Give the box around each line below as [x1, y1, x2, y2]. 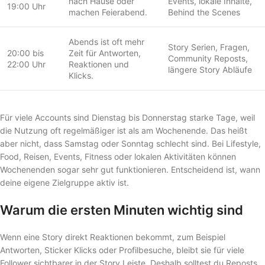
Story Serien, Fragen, [168, 41, 250, 52]
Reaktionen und [69, 59, 129, 69]
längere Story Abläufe [168, 64, 252, 75]
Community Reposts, [168, 53, 248, 63]
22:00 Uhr [7, 59, 46, 69]
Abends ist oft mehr [69, 36, 144, 47]
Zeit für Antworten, [69, 47, 141, 58]
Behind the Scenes [168, 7, 240, 17]
